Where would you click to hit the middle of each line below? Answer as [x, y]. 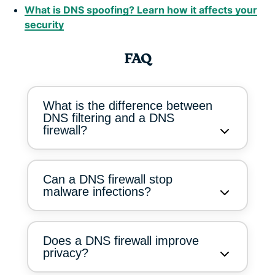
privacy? [66, 253]
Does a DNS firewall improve [121, 240]
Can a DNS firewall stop [108, 179]
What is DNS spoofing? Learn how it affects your [141, 10]
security [44, 24]
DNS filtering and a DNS [109, 118]
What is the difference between [128, 105]
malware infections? [97, 191]
